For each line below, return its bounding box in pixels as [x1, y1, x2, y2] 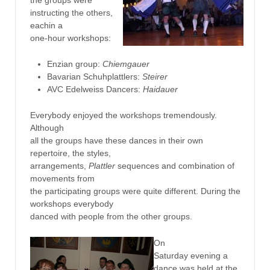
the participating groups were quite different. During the [30, 186, 240, 196]
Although [30, 123, 64, 133]
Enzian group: [46, 58, 102, 69]
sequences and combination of [115, 161, 234, 171]
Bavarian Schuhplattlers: [46, 71, 142, 81]
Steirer [142, 71, 168, 81]
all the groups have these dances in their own [30, 136, 203, 146]
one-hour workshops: [30, 33, 111, 43]
